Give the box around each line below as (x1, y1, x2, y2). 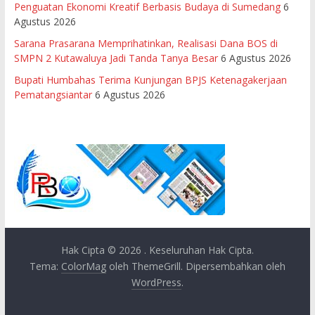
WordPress (131, 275, 181, 289)
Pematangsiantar (13, 87, 92, 101)
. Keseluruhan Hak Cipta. (143, 243, 254, 257)
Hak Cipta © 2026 (60, 243, 144, 257)
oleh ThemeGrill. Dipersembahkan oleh (105, 259, 285, 273)
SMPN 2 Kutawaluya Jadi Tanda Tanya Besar (13, 51, 218, 65)
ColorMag (60, 259, 106, 273)
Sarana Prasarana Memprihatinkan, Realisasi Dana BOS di (13, 36, 278, 50)
